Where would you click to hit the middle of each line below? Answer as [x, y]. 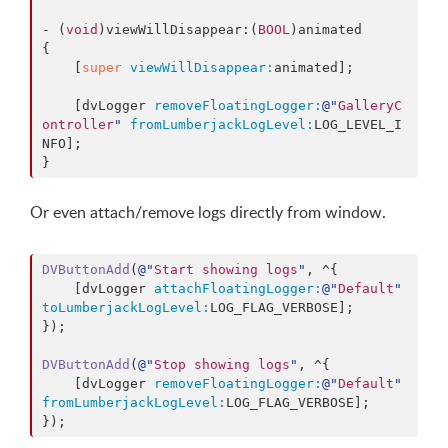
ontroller [78, 124]
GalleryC [370, 105]
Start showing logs [226, 269]
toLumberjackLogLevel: [126, 307]
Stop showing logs [222, 364]
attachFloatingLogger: [238, 288]
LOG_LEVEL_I [358, 124]
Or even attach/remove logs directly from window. [208, 212]
